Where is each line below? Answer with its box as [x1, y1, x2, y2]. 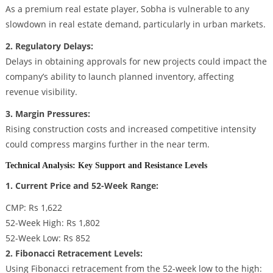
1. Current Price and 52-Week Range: [5, 179, 158, 191]
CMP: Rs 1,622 [5, 201, 62, 213]
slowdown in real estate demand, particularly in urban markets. [5, 18, 266, 30]
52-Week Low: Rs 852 [5, 232, 90, 244]
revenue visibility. [5, 86, 77, 98]
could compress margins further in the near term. [5, 138, 210, 150]
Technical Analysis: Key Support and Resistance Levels [5, 160, 207, 170]
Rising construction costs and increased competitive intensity [5, 123, 256, 135]
